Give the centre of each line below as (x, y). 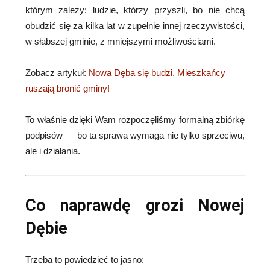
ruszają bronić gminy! (67, 88)
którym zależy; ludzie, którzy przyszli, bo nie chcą (135, 10)
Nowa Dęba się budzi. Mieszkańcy (157, 73)
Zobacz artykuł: (57, 73)
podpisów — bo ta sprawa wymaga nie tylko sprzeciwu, (135, 135)
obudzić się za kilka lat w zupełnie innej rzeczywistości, (135, 26)
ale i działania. (53, 151)
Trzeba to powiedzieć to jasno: (85, 259)
